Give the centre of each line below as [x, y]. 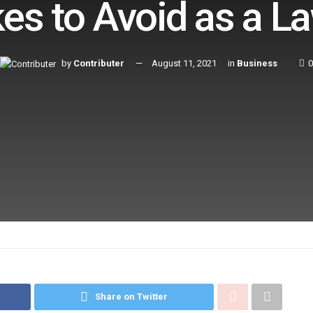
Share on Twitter [131, 297]
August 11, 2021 [184, 64]
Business [257, 64]
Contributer [99, 64]
